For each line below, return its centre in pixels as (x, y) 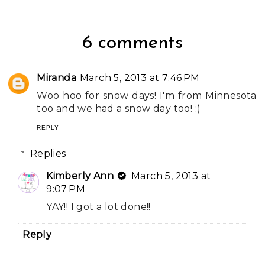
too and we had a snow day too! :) (119, 108)
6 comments (132, 43)
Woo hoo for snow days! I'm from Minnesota (147, 95)
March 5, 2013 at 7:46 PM (140, 77)
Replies (48, 153)
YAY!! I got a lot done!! (98, 206)
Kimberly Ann (80, 176)
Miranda (57, 77)
